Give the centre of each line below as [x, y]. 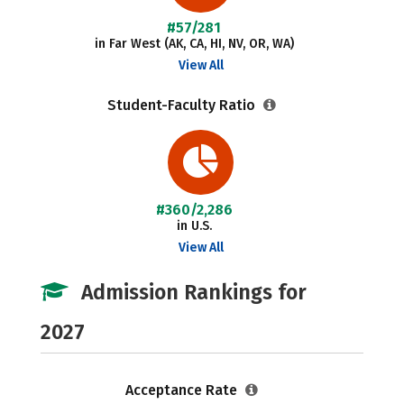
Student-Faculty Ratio [183, 105]
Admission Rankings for [194, 292]
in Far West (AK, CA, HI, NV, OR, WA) [194, 44]
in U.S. [194, 226]
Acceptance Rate [183, 390]
